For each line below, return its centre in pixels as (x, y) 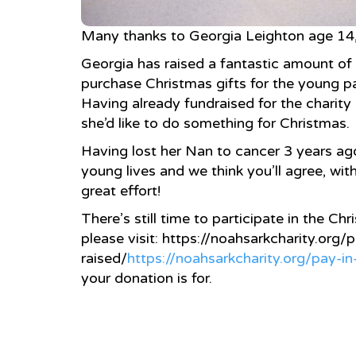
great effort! (121, 191)
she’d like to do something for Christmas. (215, 123)
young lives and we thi (155, 171)
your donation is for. (147, 278)
